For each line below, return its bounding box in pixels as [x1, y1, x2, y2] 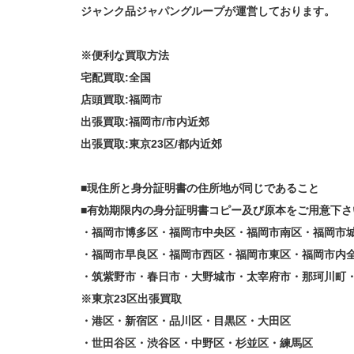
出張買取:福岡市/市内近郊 [81, 115, 209, 128]
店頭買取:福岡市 [81, 92, 162, 106]
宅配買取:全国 [81, 70, 151, 84]
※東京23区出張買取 [81, 292, 182, 305]
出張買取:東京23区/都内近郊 [81, 137, 222, 150]
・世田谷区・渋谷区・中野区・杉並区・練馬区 [81, 336, 313, 349]
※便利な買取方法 [81, 48, 169, 62]
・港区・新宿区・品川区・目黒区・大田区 [81, 314, 291, 327]
